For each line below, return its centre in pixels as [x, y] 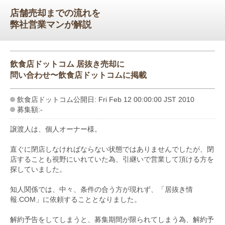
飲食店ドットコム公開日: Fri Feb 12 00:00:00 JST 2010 [106, 99]
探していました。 [38, 169]
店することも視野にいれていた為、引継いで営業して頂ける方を [112, 159]
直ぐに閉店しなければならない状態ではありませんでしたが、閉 [112, 149]
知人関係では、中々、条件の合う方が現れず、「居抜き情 [101, 189]
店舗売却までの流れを [55, 13]
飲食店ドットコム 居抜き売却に [67, 64]
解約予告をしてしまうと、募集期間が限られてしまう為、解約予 [112, 219]
